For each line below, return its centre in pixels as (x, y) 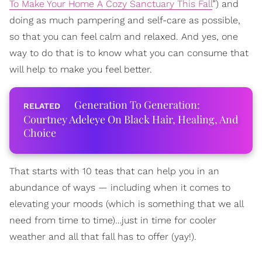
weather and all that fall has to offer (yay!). (103, 237)
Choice (40, 133)
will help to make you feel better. (81, 69)
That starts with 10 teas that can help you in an (114, 171)
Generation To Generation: (137, 105)
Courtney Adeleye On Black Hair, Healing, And (131, 119)
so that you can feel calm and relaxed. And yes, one (124, 37)
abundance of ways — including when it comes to (120, 187)
